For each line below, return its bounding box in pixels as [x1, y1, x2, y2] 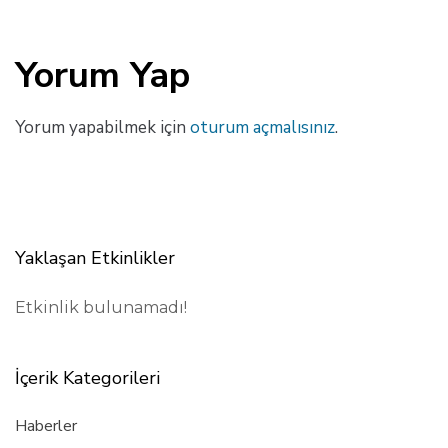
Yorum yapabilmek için [15, 115, 190, 139]
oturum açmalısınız [190, 115, 335, 139]
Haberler [15, 415, 77, 438]
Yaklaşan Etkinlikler [15, 246, 175, 271]
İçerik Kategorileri [15, 365, 160, 390]
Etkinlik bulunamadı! [15, 297, 187, 317]
